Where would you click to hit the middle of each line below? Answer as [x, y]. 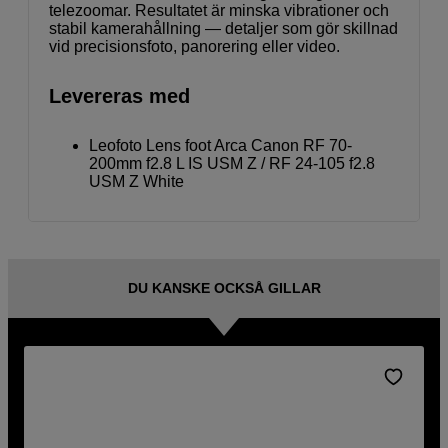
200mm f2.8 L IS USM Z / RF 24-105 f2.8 [232, 164]
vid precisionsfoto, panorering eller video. [194, 47]
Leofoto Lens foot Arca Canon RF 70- [220, 146]
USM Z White [136, 182]
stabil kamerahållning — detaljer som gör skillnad [223, 29]
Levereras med [119, 96]
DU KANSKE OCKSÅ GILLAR [224, 287]
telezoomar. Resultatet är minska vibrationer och [219, 11]
